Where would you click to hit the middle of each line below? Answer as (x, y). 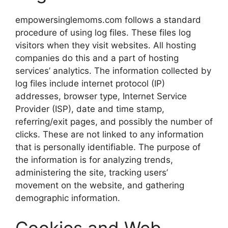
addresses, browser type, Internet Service (101, 96)
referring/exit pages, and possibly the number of (114, 121)
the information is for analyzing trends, (94, 160)
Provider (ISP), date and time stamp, (90, 109)
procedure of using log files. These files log (103, 32)
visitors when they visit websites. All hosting (106, 45)
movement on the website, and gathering (100, 185)
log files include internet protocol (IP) (90, 83)
